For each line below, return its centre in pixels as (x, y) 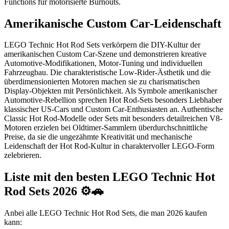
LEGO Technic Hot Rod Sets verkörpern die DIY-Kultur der (102, 45)
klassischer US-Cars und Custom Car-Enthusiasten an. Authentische (114, 109)
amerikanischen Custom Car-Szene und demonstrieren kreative (105, 54)
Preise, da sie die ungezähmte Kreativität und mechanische (98, 137)
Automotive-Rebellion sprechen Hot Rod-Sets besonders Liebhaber (113, 100)
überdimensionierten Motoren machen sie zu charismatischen (102, 82)
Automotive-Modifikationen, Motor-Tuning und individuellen (103, 63)
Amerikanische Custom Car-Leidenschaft (113, 23)
